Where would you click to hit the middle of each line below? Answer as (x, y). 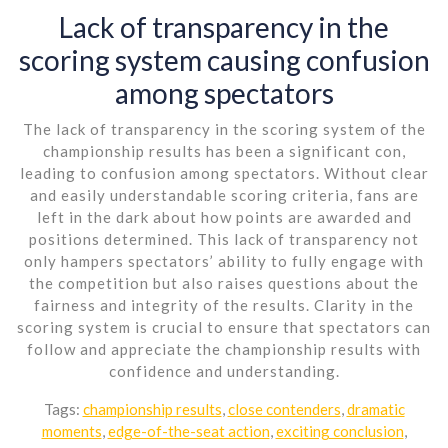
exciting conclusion (339, 430)
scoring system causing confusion (224, 59)
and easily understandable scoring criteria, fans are (224, 194)
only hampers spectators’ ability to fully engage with (224, 260)
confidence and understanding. (224, 370)
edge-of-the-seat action (188, 430)
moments (71, 430)
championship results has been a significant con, (224, 150)
